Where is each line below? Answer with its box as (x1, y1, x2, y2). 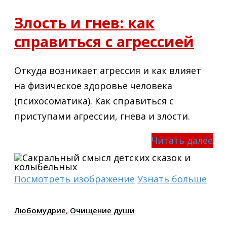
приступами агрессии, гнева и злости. (14, 109, 190, 122)
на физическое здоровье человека (14, 79, 172, 92)
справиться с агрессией (14, 31, 194, 51)
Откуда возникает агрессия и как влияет (14, 64, 201, 77)
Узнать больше (137, 172, 207, 185)
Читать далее (152, 134, 213, 146)
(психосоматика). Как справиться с (14, 94, 174, 107)
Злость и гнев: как (14, 12, 155, 32)
